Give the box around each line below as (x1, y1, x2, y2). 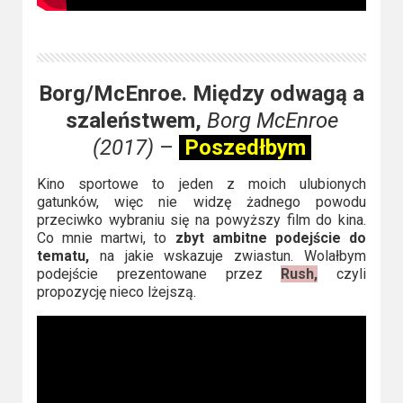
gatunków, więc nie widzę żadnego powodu (36, 193, 367, 210)
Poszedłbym (178, 134, 311, 160)
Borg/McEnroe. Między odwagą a (39, 80, 364, 106)
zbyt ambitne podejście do (175, 228, 367, 246)
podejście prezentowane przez (36, 264, 282, 282)
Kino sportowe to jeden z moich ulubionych (36, 175, 367, 193)
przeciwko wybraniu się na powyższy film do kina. (36, 210, 367, 228)
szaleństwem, (65, 107, 201, 133)
